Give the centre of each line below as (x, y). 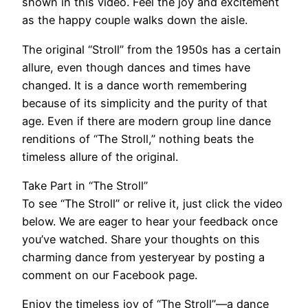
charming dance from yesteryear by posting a (143, 257)
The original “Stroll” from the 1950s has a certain (152, 49)
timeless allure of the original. (100, 156)
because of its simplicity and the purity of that (145, 103)
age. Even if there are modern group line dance (146, 121)
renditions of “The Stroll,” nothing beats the (138, 139)
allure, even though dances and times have (136, 67)
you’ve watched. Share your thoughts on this (141, 239)
